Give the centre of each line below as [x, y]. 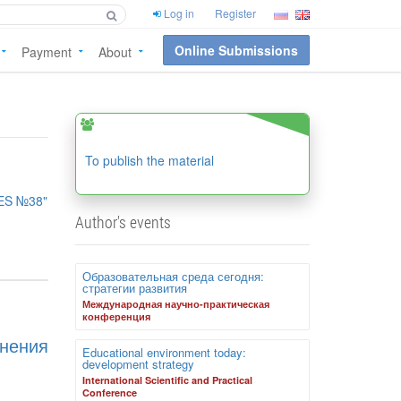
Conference [109, 392]
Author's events [123, 222]
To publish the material [149, 160]
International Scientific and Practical [167, 380]
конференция [116, 316]
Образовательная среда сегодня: [173, 276]
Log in [179, 13]
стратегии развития [134, 288]
